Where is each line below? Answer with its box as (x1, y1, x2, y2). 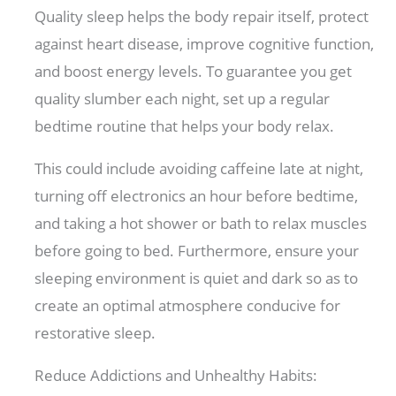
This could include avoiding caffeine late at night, (34, 158, 364, 179)
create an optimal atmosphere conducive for (34, 295, 341, 316)
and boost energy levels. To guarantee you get (34, 61, 353, 82)
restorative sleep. (34, 323, 156, 344)
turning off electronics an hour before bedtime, (34, 186, 359, 207)
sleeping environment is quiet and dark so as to (34, 268, 359, 289)
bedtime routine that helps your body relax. (34, 116, 339, 137)
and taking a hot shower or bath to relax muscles (34, 213, 368, 234)
